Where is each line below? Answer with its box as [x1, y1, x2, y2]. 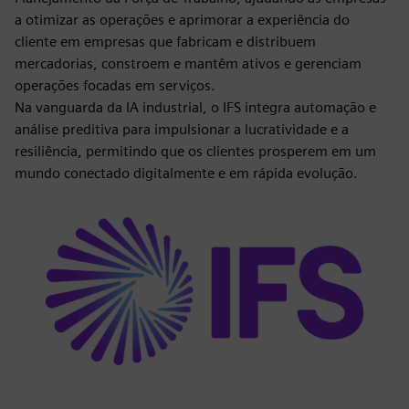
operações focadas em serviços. [15, 77, 215, 94]
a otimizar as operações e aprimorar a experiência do [15, 11, 350, 28]
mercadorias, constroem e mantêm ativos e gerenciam [15, 55, 362, 72]
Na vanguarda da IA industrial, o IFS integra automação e [15, 99, 376, 116]
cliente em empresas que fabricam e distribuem [15, 33, 316, 50]
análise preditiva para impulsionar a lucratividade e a [15, 121, 349, 138]
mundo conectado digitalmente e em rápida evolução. [15, 164, 358, 182]
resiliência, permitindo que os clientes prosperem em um [15, 142, 376, 160]
